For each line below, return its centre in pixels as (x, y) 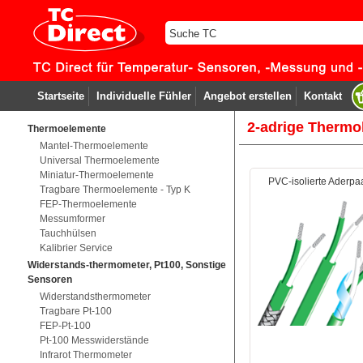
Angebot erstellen (247, 96)
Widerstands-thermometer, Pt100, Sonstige (126, 265)
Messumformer (72, 219)
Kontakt (322, 96)
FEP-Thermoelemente (88, 204)
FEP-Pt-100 (65, 326)
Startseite (60, 96)
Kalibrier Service (76, 248)
